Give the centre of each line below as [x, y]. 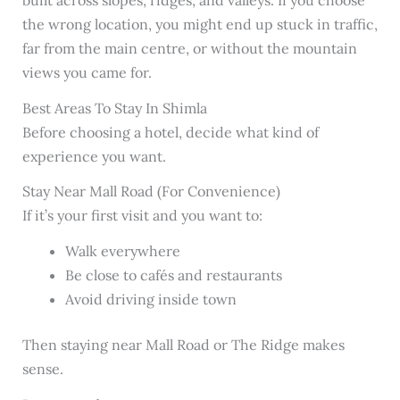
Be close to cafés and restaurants [173, 275]
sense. [42, 369]
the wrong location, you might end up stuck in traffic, [200, 24]
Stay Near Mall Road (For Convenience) [151, 192]
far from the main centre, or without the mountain [189, 48]
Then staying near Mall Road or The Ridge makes [183, 345]
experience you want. [94, 156]
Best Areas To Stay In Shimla [114, 108]
